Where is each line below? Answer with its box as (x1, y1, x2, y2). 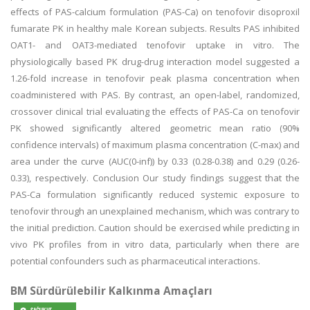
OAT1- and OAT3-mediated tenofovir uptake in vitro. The (10, 39, 300, 51)
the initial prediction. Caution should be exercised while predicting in (10, 221, 300, 234)
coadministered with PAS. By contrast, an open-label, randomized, (10, 89, 300, 101)
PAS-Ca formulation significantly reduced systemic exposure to (10, 188, 300, 201)
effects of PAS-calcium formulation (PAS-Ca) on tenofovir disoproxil (10, 6, 300, 18)
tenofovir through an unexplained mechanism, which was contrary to (10, 205, 300, 217)
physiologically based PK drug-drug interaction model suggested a (10, 55, 300, 68)
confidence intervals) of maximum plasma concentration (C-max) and (10, 138, 300, 151)
